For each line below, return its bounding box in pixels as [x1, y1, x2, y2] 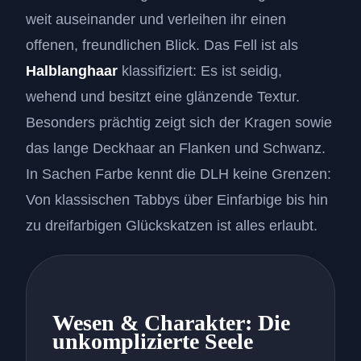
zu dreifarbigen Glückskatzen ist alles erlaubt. [26, 218, 317, 234]
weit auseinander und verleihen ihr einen [26, 11, 286, 28]
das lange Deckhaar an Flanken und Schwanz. [26, 140, 326, 157]
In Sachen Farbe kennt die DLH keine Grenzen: [26, 166, 331, 183]
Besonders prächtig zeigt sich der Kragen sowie [26, 114, 332, 131]
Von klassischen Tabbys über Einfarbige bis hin [26, 192, 328, 209]
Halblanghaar [26, 63, 118, 80]
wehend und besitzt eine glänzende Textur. [26, 89, 300, 106]
